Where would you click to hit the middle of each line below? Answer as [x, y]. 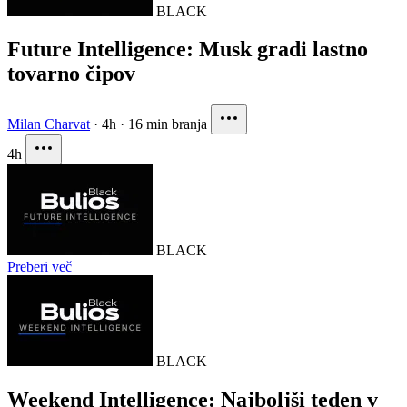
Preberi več [40, 267]
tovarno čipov [71, 74]
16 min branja [168, 124]
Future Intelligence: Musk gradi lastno [188, 50]
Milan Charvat [49, 124]
